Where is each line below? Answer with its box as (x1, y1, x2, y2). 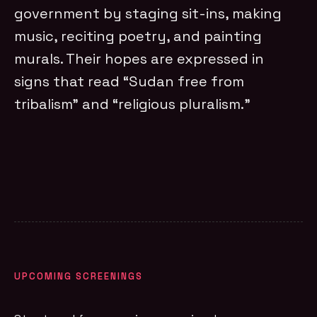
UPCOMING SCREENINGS (14, 270, 144, 282)
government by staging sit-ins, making (14, 4, 282, 23)
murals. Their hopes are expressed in (14, 49, 265, 68)
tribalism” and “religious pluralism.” (14, 94, 251, 113)
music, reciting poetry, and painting (14, 26, 263, 45)
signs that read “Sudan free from (14, 71, 245, 91)
